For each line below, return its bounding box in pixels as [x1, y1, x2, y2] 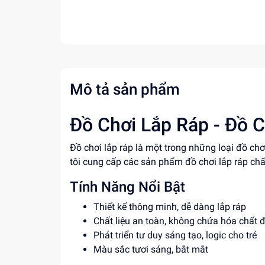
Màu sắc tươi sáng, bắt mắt [93, 244, 208, 255]
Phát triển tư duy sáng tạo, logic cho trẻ [93, 230, 257, 241]
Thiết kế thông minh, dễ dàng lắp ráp [93, 201, 246, 212]
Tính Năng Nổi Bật [70, 179, 185, 195]
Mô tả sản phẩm [70, 80, 180, 98]
